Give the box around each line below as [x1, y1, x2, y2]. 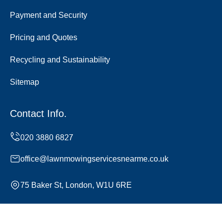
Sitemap [10, 78, 39, 87]
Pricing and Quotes [10, 33, 77, 42]
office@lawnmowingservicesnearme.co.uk [20, 155, 168, 164]
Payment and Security [10, 11, 87, 20]
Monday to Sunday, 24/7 [20, 207, 105, 216]
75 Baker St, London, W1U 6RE [20, 181, 132, 190]
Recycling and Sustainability [10, 55, 110, 64]
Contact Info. [10, 108, 67, 119]
